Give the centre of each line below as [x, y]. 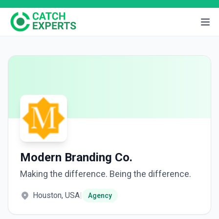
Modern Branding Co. [76, 157]
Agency [100, 196]
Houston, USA [56, 195]
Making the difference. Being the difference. [106, 174]
